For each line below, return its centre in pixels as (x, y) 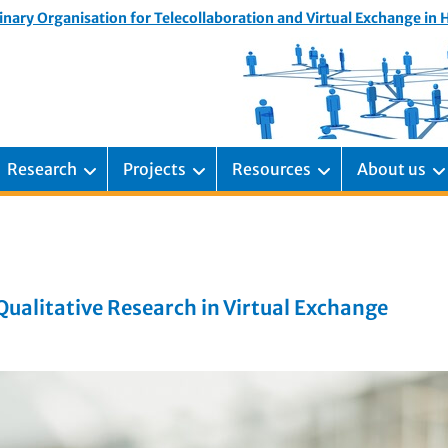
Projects (154, 169)
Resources (271, 169)
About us (391, 169)
